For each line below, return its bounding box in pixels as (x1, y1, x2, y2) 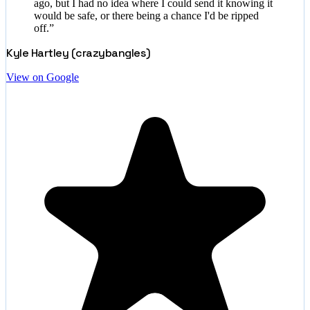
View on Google (6, 71, 79, 83)
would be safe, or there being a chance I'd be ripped (34, 9, 259, 21)
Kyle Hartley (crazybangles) (6, 45, 151, 60)
